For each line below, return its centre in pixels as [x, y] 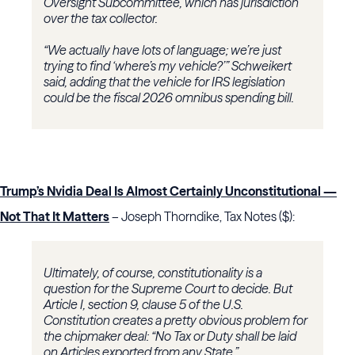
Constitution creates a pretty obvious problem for [176, 321]
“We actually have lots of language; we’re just [162, 50]
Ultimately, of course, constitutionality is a [153, 273]
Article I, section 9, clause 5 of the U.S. [143, 305]
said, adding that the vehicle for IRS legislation [164, 82]
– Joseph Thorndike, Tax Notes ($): [202, 217]
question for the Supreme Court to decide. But [168, 289]
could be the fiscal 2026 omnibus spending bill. [169, 98]
